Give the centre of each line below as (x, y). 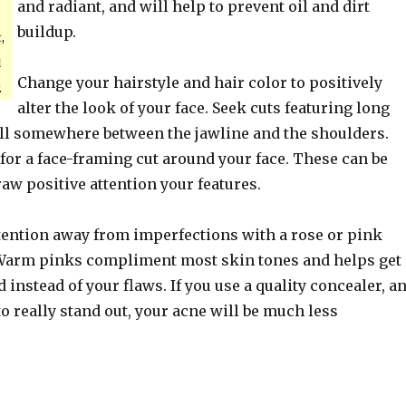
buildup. (46, 32)
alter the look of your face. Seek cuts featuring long (203, 108)
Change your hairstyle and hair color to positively (199, 82)
